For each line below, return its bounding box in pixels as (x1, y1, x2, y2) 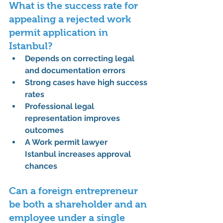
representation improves (25, 113, 122, 123)
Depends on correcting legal (25, 54, 136, 64)
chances (25, 161, 57, 171)
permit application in (9, 27, 111, 38)
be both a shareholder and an (9, 199, 149, 210)
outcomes (25, 125, 64, 135)
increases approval (56, 149, 133, 159)
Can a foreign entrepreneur (9, 185, 140, 197)
